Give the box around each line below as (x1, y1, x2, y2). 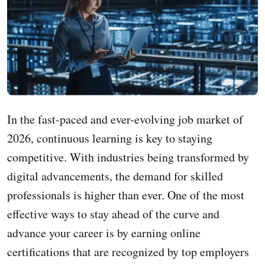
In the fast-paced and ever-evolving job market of (7, 111, 243, 127)
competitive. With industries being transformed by (7, 148, 249, 165)
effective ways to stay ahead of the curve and (7, 205, 219, 222)
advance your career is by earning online (7, 224, 201, 241)
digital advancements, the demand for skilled (7, 167, 223, 184)
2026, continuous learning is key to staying (7, 130, 212, 146)
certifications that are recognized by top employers (7, 243, 249, 260)
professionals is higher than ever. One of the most (7, 186, 244, 203)
